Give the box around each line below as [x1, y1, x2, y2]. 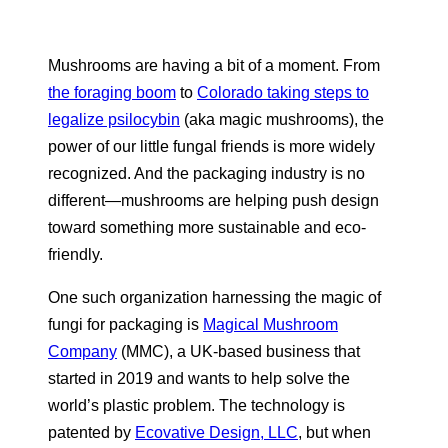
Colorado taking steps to [197, 84, 369, 102]
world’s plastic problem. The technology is [48, 397, 345, 415]
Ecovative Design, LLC [135, 424, 298, 442]
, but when [298, 424, 371, 442]
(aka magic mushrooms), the [180, 111, 384, 129]
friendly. [48, 246, 103, 264]
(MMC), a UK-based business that [117, 343, 360, 361]
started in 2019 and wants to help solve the [48, 370, 350, 388]
